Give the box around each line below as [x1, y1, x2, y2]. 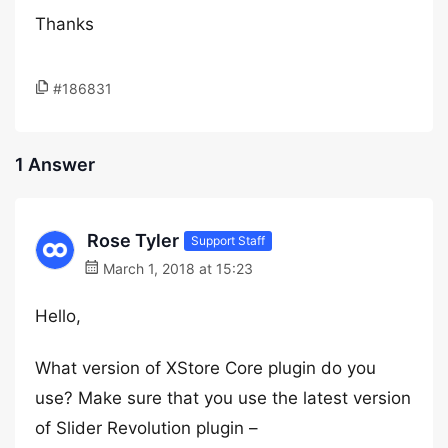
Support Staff [191, 232, 265, 248]
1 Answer [15, 154, 95, 175]
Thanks [35, 14, 94, 34]
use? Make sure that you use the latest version [35, 388, 411, 408]
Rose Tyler [87, 230, 179, 251]
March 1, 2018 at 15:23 [99, 260, 253, 277]
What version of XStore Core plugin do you [35, 358, 376, 378]
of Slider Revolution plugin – [35, 418, 258, 438]
